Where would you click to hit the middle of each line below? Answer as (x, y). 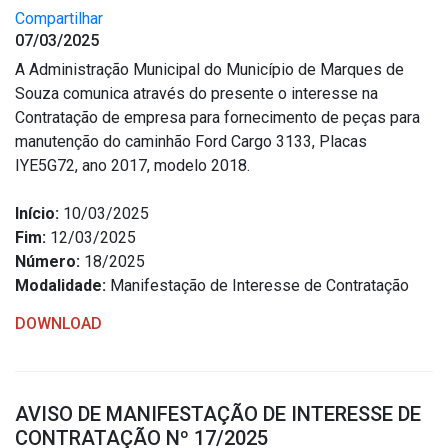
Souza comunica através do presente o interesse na (196, 93)
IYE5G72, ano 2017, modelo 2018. (132, 165)
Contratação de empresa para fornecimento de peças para (217, 117)
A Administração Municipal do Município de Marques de (209, 69)
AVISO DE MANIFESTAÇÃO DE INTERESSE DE (218, 414)
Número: (47, 261)
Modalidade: (60, 285)
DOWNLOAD (58, 323)
